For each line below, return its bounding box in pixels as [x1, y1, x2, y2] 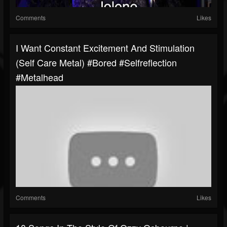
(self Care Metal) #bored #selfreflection [16, 56, 177, 69]
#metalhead [16, 70, 63, 84]
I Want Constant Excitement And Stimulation [16, 41, 195, 55]
